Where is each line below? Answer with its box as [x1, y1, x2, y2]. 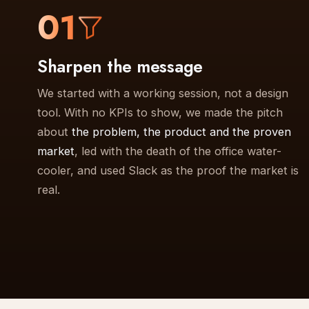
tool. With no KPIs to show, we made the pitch [37, 105, 283, 119]
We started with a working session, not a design [37, 86, 288, 100]
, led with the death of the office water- [74, 143, 281, 158]
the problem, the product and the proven [71, 124, 291, 139]
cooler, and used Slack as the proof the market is [37, 163, 299, 177]
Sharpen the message [37, 53, 203, 79]
